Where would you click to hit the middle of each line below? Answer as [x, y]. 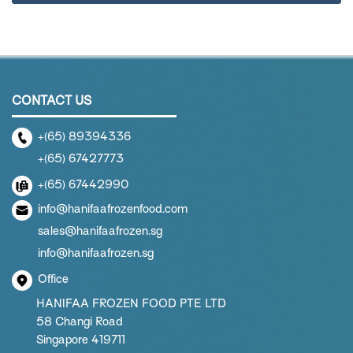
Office [53, 279]
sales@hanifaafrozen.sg [100, 231]
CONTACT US [52, 101]
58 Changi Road [80, 321]
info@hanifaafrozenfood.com [113, 209]
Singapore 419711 [81, 340]
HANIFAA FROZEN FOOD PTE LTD [131, 303]
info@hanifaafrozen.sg [96, 253]
